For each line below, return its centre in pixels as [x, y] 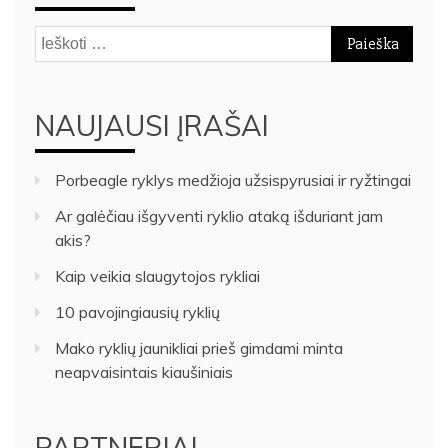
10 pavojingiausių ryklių [137, 311]
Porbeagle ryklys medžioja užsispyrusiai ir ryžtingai [233, 179]
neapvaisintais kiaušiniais [144, 371]
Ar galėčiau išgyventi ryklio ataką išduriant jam [219, 215]
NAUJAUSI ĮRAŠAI [152, 125]
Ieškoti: [59, 37]
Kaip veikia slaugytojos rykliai [157, 275]
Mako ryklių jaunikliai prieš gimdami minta [199, 347]
